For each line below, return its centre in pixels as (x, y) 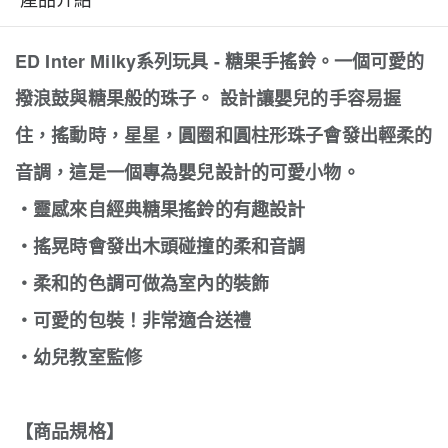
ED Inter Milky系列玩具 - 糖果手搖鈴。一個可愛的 (220, 61)
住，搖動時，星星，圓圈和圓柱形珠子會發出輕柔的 (224, 135)
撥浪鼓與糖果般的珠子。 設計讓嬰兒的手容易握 (208, 98)
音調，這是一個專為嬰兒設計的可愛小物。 (187, 172)
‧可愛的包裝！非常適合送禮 (133, 320)
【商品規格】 (69, 431)
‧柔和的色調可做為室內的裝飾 (142, 283)
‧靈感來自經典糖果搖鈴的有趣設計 (160, 209)
